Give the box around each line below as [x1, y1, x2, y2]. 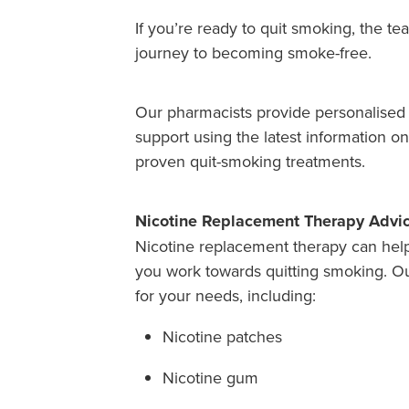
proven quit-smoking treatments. [135, 149, 365, 173]
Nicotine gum [163, 365, 258, 389]
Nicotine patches [163, 324, 282, 348]
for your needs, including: [135, 283, 316, 307]
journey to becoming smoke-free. [135, 40, 372, 64]
